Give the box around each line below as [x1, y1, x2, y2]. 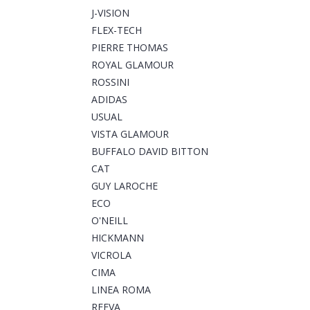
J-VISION [91, 6, 129, 20]
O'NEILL [91, 214, 128, 228]
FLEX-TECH [91, 24, 142, 37]
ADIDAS [91, 93, 127, 107]
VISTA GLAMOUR [91, 127, 169, 141]
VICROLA [91, 248, 131, 262]
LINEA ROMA [91, 283, 151, 297]
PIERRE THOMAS [91, 41, 168, 55]
